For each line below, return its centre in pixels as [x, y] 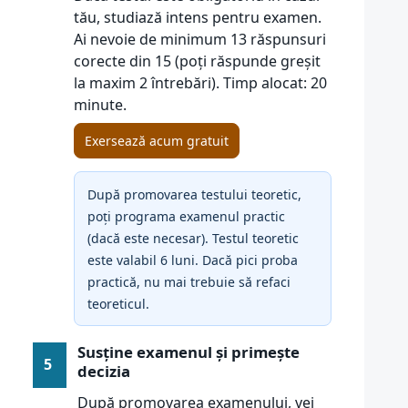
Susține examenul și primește [188, 352]
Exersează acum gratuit [157, 141]
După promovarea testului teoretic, [194, 194]
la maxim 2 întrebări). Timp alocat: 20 [200, 83]
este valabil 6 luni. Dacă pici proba [193, 260]
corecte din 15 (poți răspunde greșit [197, 61]
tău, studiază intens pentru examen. [198, 17]
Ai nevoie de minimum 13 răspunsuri [200, 39]
